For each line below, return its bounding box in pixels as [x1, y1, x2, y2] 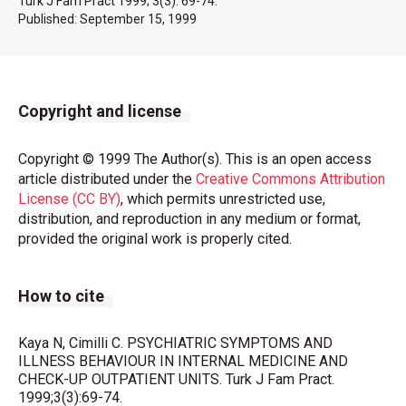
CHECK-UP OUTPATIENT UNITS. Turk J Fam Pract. [18, 371, 334, 388]
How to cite [18, 286, 104, 305]
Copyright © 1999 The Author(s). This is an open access [18, 150, 372, 168]
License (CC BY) [18, 190, 121, 208]
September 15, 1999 [80, 12, 197, 26]
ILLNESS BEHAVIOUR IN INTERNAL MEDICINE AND [18, 353, 348, 370]
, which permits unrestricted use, [121, 190, 325, 208]
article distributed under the [18, 170, 196, 188]
